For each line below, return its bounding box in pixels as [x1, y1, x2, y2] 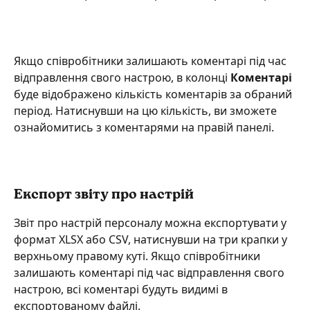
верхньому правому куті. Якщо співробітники [14, 248, 263, 264]
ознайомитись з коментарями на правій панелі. [14, 119, 274, 135]
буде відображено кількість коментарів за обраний [14, 86, 295, 102]
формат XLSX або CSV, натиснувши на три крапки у [14, 231, 290, 247]
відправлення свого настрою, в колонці [14, 69, 230, 85]
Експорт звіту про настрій [14, 188, 194, 202]
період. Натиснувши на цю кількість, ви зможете [14, 102, 280, 118]
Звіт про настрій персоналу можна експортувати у [14, 215, 289, 230]
